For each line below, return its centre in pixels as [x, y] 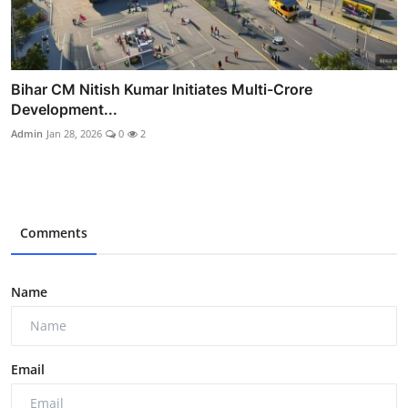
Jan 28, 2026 [74, 133]
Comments [54, 232]
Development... [64, 109]
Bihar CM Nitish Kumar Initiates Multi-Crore [162, 89]
